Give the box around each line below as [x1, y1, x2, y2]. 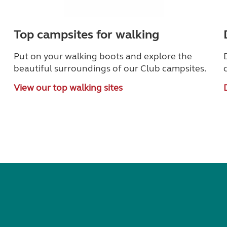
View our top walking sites [14, 82, 123, 94]
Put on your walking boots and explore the [14, 51, 193, 62]
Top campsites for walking [14, 27, 160, 43]
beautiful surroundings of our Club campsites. [14, 63, 207, 74]
